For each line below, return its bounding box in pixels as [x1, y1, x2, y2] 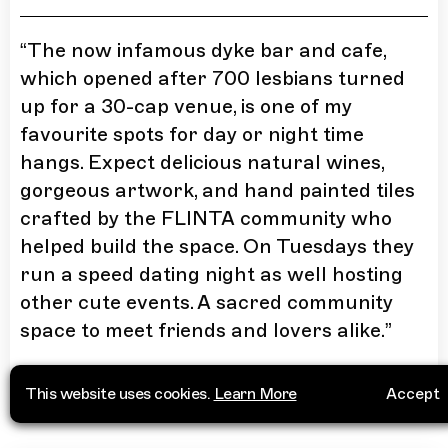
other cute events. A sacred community [20, 290, 393, 316]
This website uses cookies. [25, 384, 214, 404]
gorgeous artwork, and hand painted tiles [20, 178, 415, 204]
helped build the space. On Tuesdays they [20, 234, 414, 260]
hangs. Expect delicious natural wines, [20, 150, 384, 176]
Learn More [213, 384, 297, 404]
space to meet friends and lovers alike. [20, 318, 385, 344]
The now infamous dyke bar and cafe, [27, 38, 386, 64]
